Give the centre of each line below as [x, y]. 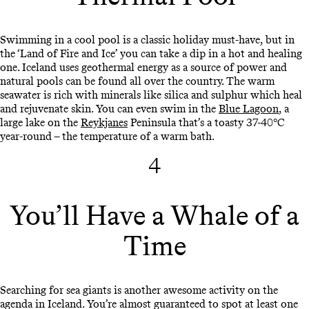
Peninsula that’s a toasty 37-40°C [206, 123]
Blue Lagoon [249, 109]
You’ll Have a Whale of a [154, 215]
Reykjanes [104, 123]
